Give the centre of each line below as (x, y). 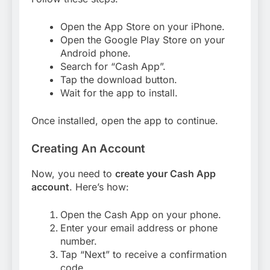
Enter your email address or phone (139, 228)
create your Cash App (165, 174)
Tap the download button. (119, 80)
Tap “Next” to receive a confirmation (143, 254)
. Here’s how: (99, 187)
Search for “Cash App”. (113, 67)
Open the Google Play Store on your (143, 40)
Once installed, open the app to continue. (125, 121)
